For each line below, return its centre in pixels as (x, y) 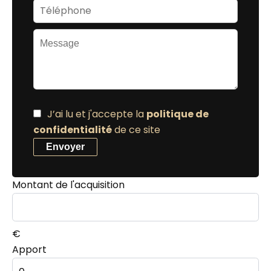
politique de (178, 114)
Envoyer (65, 146)
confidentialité (73, 129)
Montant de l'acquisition (68, 184)
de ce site (136, 129)
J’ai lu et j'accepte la (97, 114)
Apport (29, 249)
